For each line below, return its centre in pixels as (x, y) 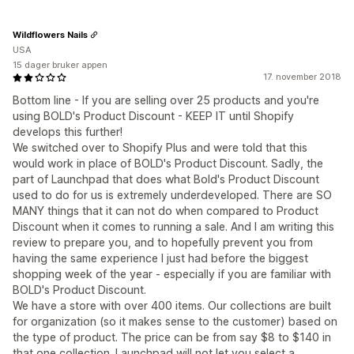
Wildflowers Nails (50, 34)
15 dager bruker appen (60, 65)
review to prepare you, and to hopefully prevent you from (163, 242)
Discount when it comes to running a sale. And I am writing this (173, 226)
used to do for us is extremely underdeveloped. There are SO (172, 195)
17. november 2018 (302, 77)
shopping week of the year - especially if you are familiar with (172, 274)
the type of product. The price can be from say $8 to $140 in (172, 337)
